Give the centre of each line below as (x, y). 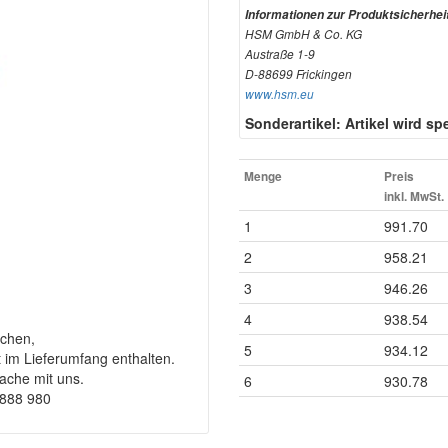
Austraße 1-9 (280, 54)
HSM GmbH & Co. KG (303, 34)
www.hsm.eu (279, 94)
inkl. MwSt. (414, 196)
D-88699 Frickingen (298, 74)
